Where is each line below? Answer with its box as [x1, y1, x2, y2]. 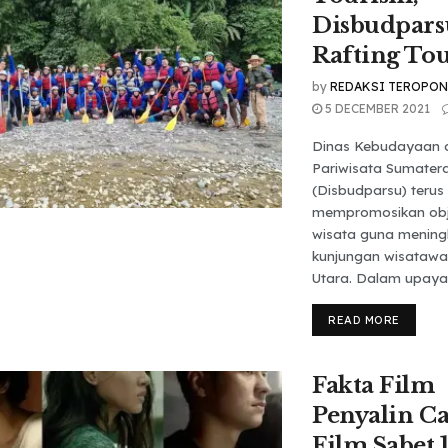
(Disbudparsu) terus [312, 182, 444, 198]
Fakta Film [312, 372, 435, 399]
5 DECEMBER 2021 [322, 101, 430, 116]
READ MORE [328, 313, 400, 327]
